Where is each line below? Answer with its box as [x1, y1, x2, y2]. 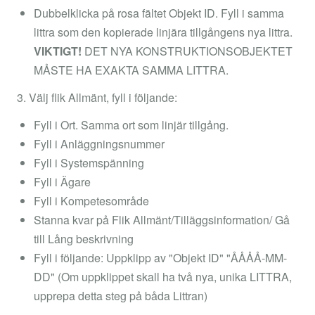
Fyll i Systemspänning [34, 154, 144, 171]
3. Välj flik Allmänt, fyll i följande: [17, 89, 177, 105]
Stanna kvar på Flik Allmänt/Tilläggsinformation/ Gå [34, 211, 290, 228]
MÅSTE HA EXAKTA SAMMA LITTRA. [34, 61, 229, 78]
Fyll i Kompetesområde [34, 192, 149, 209]
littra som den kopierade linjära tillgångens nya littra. [34, 23, 292, 40]
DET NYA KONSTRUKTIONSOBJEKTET [84, 42, 292, 59]
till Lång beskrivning [34, 230, 134, 247]
